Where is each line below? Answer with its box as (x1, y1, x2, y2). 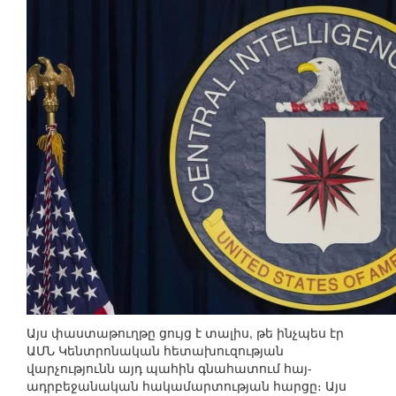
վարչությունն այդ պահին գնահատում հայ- (27, 359, 312, 377)
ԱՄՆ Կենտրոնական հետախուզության (27, 341, 284, 360)
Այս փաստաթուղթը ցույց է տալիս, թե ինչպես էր (27, 324, 344, 342)
